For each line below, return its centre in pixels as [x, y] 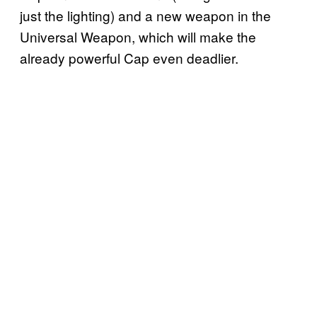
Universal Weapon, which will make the [138, 37]
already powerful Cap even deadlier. [129, 58]
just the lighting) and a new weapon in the [145, 16]
